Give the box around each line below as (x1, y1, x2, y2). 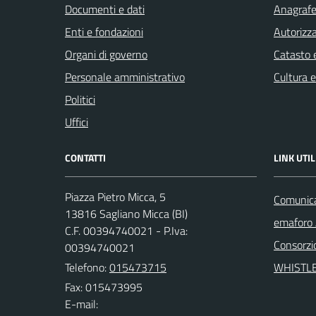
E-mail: (65, 296, 98, 312)
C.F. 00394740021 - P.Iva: (65, 222, 188, 239)
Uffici (65, 114, 88, 130)
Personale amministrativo (65, 68, 185, 85)
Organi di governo (65, 46, 147, 63)
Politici (65, 91, 95, 108)
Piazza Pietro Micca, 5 (65, 188, 166, 205)
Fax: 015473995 (65, 279, 142, 296)
